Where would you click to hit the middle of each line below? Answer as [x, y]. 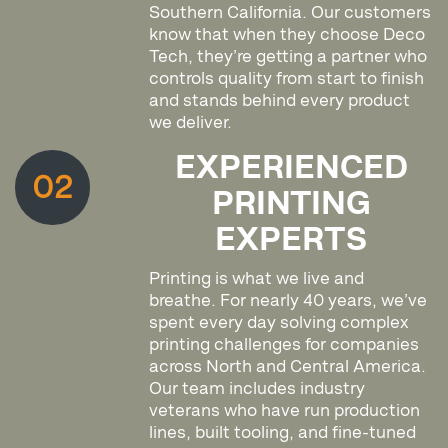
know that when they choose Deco [287, 34]
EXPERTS [291, 240]
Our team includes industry [257, 388]
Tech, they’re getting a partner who [288, 56]
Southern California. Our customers [290, 12]
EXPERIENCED [291, 168]
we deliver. [191, 122]
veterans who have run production [285, 410]
